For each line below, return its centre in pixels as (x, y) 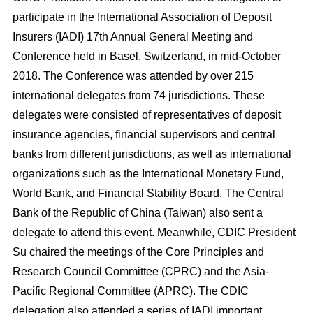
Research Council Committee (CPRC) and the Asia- (140, 271)
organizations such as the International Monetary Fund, (148, 174)
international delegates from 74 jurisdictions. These (138, 95)
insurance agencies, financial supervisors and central (144, 134)
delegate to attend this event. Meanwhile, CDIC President (154, 232)
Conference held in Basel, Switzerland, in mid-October (146, 56)
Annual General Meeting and (180, 37)
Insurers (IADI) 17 (56, 37)
